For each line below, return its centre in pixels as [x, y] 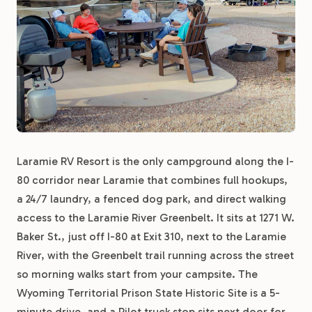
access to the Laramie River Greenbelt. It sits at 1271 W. [156, 218]
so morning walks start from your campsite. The [137, 274]
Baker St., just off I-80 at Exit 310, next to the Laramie [151, 236]
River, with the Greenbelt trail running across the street [155, 255]
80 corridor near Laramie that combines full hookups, [152, 180]
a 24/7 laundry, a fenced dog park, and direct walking [151, 199]
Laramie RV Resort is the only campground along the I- [155, 161]
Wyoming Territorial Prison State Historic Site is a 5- [148, 293]
